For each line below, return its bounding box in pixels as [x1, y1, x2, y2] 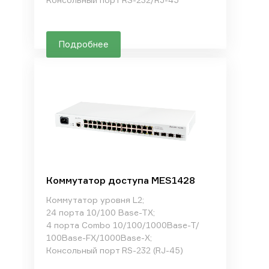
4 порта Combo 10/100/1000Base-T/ [46, 220, 199, 230]
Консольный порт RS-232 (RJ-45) [46, 245, 183, 255]
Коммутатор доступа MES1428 [46, 174, 195, 186]
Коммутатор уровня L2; [46, 195, 144, 205]
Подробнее [58, 38, 109, 50]
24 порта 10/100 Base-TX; [46, 207, 155, 217]
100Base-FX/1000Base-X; [46, 232, 152, 243]
